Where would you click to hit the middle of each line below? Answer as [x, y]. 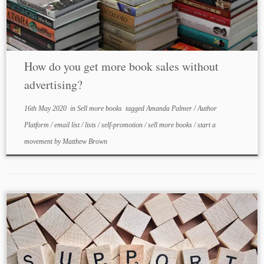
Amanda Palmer [170, 108]
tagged [135, 108]
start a [206, 125]
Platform [37, 125]
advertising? [53, 85]
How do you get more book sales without [121, 66]
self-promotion [123, 125]
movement [39, 141]
